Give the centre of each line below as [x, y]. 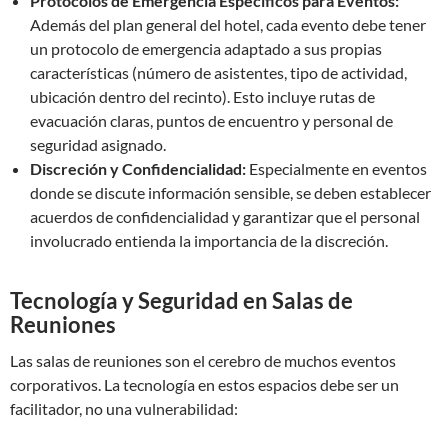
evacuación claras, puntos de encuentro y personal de [211, 120]
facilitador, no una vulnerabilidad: [124, 408]
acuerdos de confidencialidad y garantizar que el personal [225, 216]
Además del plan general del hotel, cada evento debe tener [228, 24]
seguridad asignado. [98, 144]
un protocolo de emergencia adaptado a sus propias [206, 48]
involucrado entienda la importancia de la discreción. [209, 240]
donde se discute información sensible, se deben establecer [230, 192]
